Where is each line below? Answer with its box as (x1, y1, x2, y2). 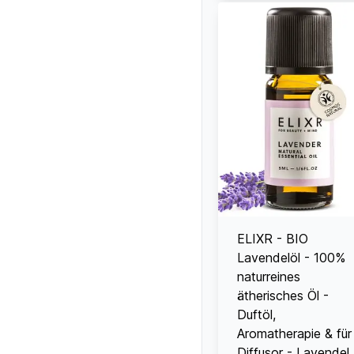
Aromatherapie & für (237, 325, 352, 341)
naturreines (237, 268, 300, 284)
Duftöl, (237, 306, 276, 322)
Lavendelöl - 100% (237, 249, 345, 265)
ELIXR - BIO (237, 230, 308, 247)
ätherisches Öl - (237, 287, 329, 303)
